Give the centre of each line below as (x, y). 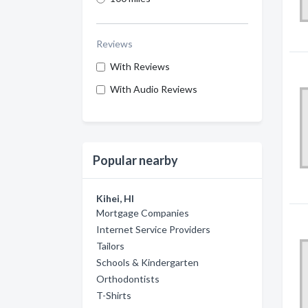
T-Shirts (114, 295)
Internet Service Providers (153, 229)
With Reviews (140, 66)
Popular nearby (135, 160)
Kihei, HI (115, 198)
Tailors (110, 246)
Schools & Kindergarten (147, 262)
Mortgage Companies (143, 213)
